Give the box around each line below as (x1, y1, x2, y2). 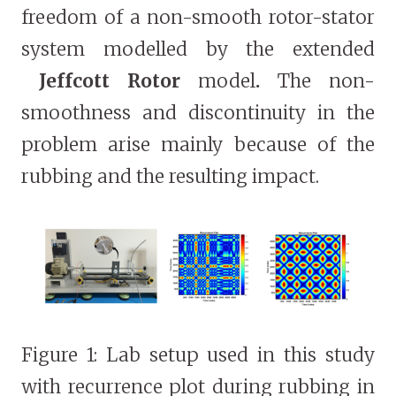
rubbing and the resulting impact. (21, 164, 319, 188)
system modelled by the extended (21, 36, 375, 61)
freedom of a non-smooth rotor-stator (21, 4, 375, 29)
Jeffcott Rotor (21, 68, 198, 93)
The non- (278, 68, 375, 93)
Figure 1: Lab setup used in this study (21, 343, 375, 368)
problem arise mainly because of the (21, 132, 375, 156)
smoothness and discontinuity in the (21, 100, 375, 125)
